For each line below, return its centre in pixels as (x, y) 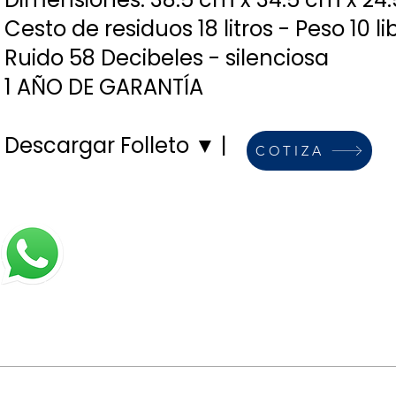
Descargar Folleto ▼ (110, 145)
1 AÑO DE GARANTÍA (104, 87)
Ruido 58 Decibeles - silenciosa (167, 58)
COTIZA (289, 151)
